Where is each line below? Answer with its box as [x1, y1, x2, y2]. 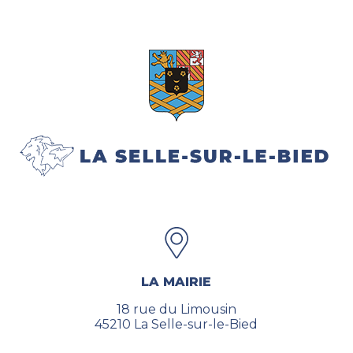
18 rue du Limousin [116, 301, 236, 317]
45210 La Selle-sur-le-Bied [95, 316, 258, 332]
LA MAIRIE [141, 273, 212, 289]
